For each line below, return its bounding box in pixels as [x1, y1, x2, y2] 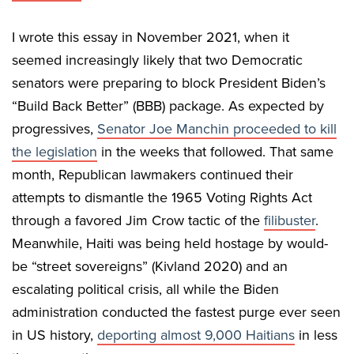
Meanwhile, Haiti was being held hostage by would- [12, 235, 328, 253]
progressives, [12, 120, 97, 138]
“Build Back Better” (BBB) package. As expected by [12, 97, 324, 115]
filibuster [264, 212, 315, 230]
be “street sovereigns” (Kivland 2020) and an [12, 258, 288, 276]
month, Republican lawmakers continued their [12, 166, 293, 184]
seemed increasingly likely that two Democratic [12, 51, 303, 70]
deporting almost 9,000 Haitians [97, 326, 295, 345]
